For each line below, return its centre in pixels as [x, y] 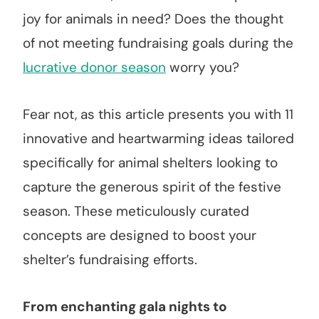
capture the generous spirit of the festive [152, 187]
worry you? [203, 68]
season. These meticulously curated [136, 211]
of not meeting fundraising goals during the [158, 43]
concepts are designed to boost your [140, 236]
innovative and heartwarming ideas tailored [158, 139]
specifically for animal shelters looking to [150, 163]
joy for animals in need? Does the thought [153, 19]
